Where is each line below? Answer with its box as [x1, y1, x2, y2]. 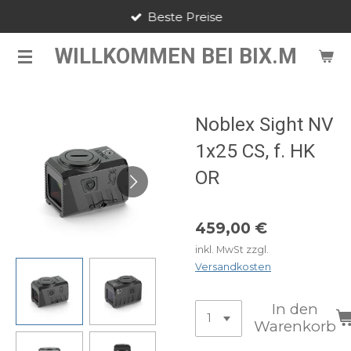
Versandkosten [195, 261, 271, 273]
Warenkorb [254, 317, 337, 336]
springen [7, 53, 56, 67]
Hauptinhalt [7, 32, 71, 45]
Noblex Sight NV [195, 113, 334, 136]
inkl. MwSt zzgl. [195, 244, 269, 255]
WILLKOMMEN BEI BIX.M [54, 43, 297, 69]
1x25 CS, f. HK [195, 139, 315, 162]
